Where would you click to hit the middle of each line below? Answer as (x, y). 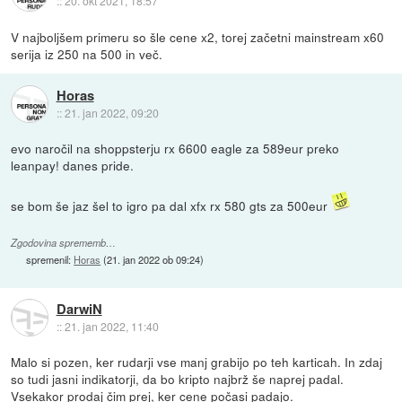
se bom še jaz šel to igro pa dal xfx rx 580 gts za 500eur (171, 206)
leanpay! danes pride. (73, 166)
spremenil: (50, 260)
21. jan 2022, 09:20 (111, 112)
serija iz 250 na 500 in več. (87, 54)
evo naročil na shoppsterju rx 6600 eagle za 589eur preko (175, 149)
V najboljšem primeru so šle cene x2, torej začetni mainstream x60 (198, 37)
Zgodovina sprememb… (64, 243)
